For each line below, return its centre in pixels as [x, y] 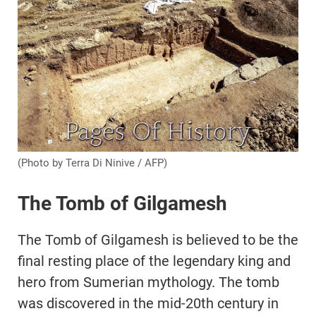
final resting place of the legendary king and [154, 261]
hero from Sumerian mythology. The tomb [148, 282]
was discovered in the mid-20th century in [148, 304]
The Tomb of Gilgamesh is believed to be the [158, 240]
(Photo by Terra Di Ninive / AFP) [92, 163]
